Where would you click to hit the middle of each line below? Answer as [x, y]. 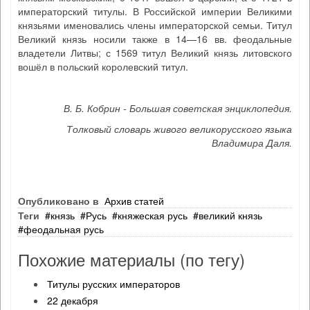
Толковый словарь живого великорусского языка [179, 129]
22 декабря [73, 300]
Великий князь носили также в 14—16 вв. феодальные [155, 39]
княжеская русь [153, 215]
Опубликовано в [58, 201]
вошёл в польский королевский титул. [103, 66]
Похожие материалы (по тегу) [131, 259]
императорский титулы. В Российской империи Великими [155, 11]
